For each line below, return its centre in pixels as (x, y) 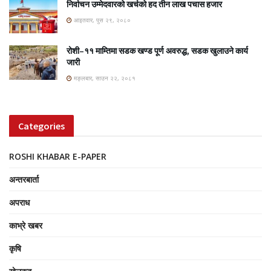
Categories (41, 126)
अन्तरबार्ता (24, 179)
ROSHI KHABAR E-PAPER (58, 156)
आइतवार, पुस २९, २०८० (101, 20)
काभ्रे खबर (26, 225)
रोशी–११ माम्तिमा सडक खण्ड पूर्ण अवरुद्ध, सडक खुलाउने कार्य (157, 51)
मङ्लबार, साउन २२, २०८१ (104, 78)
